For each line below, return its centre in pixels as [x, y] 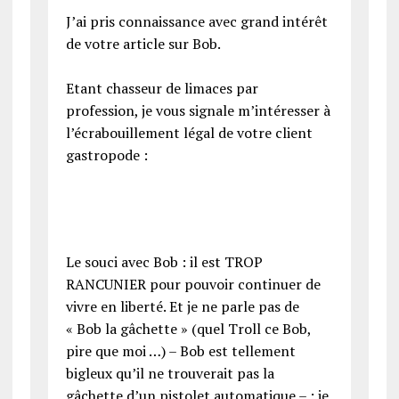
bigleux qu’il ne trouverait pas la [170, 374]
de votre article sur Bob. [143, 44]
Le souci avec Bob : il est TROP [164, 262]
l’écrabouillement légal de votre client [189, 133]
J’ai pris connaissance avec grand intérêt [196, 22]
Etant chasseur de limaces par [162, 89]
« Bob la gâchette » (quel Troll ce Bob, [188, 329]
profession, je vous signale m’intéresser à [198, 111]
